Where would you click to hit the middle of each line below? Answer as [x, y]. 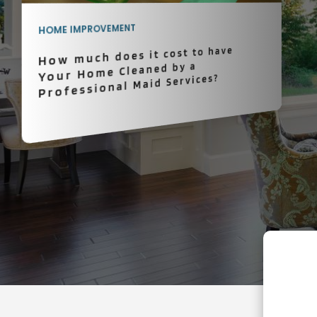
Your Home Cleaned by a [117, 72]
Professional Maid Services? [129, 86]
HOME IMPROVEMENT [87, 29]
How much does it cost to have [136, 56]
